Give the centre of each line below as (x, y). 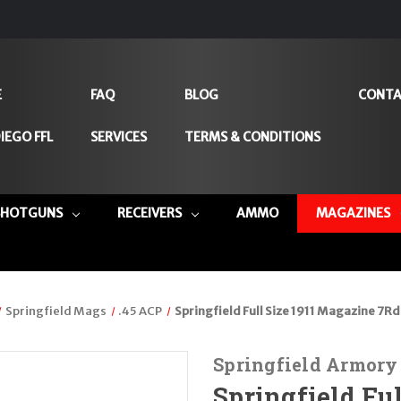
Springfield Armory (306, 364)
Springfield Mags (55, 311)
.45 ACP (141, 311)
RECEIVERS (149, 213)
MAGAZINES (353, 213)
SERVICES (118, 137)
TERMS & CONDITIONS (252, 137)
